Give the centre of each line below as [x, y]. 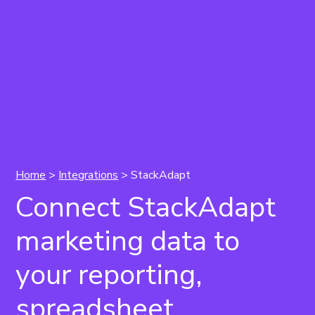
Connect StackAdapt [146, 207]
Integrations [89, 175]
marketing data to [128, 241]
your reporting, [109, 275]
